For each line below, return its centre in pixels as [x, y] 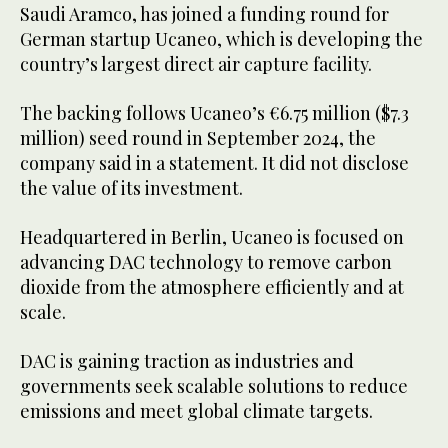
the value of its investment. [133, 188]
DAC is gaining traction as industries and [187, 361]
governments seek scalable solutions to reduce [214, 386]
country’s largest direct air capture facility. [198, 64]
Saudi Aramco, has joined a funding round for [204, 14]
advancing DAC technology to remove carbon [206, 262]
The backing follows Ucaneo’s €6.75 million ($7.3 [214, 113]
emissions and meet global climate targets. [196, 411]
